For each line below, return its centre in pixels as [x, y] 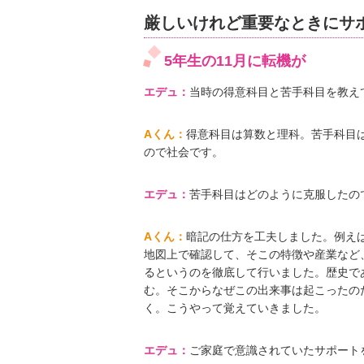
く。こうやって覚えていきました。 [235, 308]
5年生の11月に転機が [235, 61]
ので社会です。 [184, 152]
